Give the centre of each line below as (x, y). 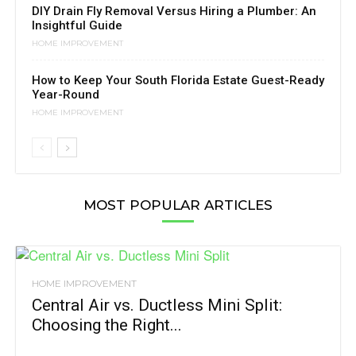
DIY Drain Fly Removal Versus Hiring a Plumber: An (174, 11)
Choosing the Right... (107, 325)
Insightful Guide (77, 25)
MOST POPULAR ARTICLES (178, 205)
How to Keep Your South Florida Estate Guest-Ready (178, 80)
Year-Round (66, 94)
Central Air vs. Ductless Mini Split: (157, 305)
